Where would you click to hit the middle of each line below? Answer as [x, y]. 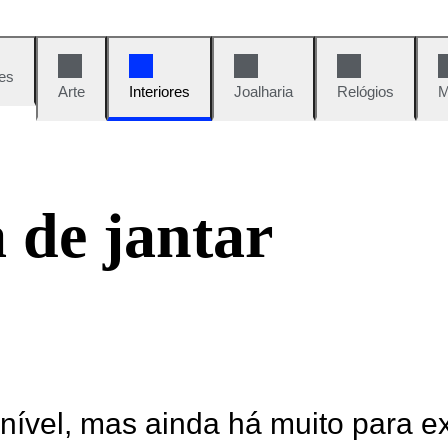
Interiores [159, 91]
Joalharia [263, 91]
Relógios [365, 91]
